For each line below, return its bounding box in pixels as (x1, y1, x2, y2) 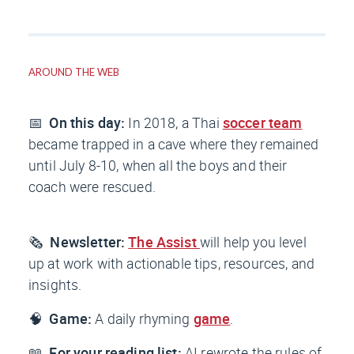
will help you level (199, 232, 307, 252)
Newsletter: (50, 232, 129, 252)
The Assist (128, 232, 200, 252)
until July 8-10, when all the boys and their (28, 156, 288, 175)
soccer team (222, 113, 303, 133)
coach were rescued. (28, 177, 156, 197)
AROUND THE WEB (28, 66, 119, 79)
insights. (28, 275, 82, 295)
